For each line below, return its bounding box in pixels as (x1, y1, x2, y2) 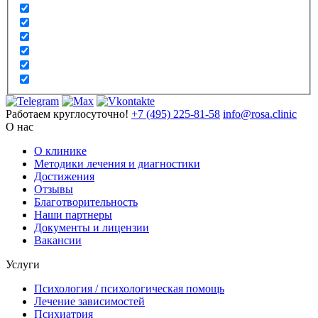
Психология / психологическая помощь (34, 283, 224, 295)
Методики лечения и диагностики (34, 158, 200, 170)
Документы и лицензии (34, 221, 149, 234)
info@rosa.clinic (223, 108, 297, 121)
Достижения (34, 170, 94, 183)
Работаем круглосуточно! (6, 108, 128, 121)
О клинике (34, 145, 87, 158)
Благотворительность (34, 196, 138, 209)
